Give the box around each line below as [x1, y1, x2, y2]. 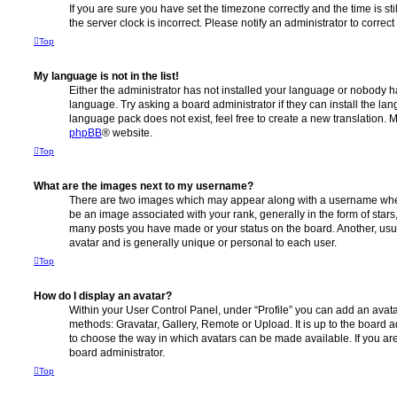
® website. [102, 127, 152, 140]
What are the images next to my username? [34, 180, 253, 193]
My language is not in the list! [34, 70, 179, 83]
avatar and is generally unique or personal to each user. [69, 237, 337, 250]
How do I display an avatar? [34, 290, 172, 303]
